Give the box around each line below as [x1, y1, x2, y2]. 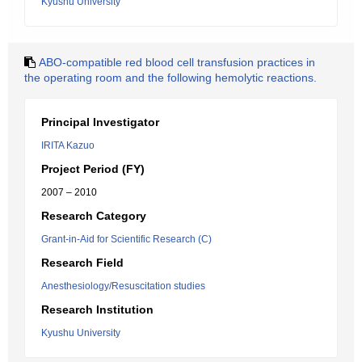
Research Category [41, 209, 146, 222]
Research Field [41, 256, 124, 269]
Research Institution [41, 303, 154, 316]
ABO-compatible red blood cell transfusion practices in [39, 56, 315, 69]
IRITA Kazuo [41, 140, 95, 151]
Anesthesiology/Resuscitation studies [41, 280, 205, 292]
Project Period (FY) [41, 162, 145, 175]
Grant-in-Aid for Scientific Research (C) [41, 234, 212, 245]
